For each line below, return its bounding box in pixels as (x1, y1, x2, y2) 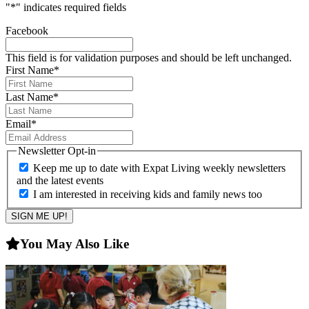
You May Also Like (20, 236, 129, 251)
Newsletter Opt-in (18, 144, 96, 157)
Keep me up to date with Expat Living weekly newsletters (33, 162, 286, 175)
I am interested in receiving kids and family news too (33, 188, 262, 201)
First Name (6, 63, 54, 76)
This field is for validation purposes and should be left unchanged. (6, 51, 292, 63)
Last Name (6, 90, 53, 103)
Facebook (6, 24, 48, 37)
